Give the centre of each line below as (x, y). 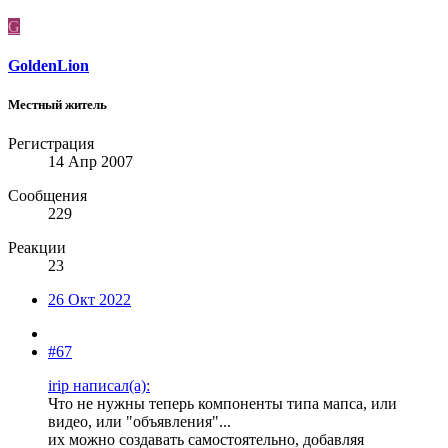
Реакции (37, 248)
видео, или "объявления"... (139, 422)
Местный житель (57, 105)
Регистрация (51, 144)
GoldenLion (48, 65)
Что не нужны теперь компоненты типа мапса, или (222, 404)
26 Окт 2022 (89, 300)
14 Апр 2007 (90, 162)
